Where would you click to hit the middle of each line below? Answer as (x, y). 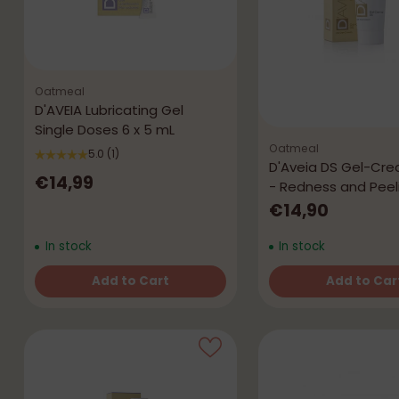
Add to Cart (130, 281)
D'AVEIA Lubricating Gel (109, 110)
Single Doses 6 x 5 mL (104, 130)
